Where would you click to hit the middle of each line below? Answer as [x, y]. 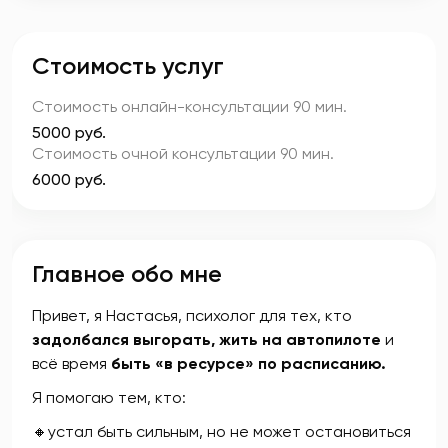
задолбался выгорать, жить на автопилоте [206, 339]
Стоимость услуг [128, 65]
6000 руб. [69, 179]
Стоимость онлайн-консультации [162, 106]
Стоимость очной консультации [156, 153]
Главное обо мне [127, 273]
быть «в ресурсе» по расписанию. [248, 363]
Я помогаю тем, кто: [109, 397]
